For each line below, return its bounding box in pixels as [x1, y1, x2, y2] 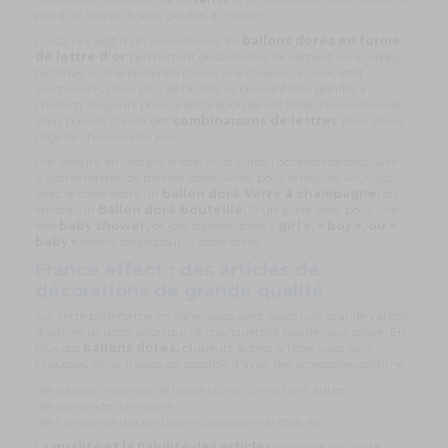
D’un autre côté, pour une [249, 202, 398, 218]
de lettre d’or [35, 48, 129, 64]
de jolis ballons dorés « [152, 218, 278, 234]
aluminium [35, 80, 101, 96]
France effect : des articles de [35, 259, 320, 281]
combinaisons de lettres [172, 112, 338, 128]
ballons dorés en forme [242, 32, 401, 48]
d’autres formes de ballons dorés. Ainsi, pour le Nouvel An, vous [35, 170, 393, 186]
